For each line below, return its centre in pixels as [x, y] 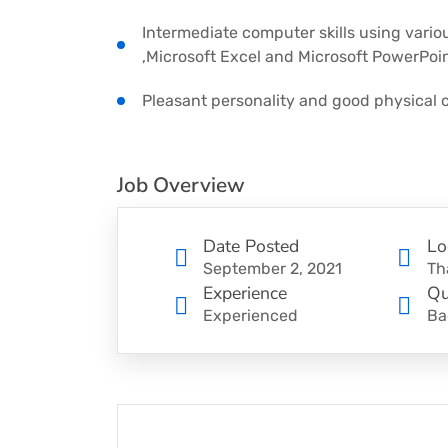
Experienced [250, 316]
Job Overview [181, 185]
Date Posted [251, 245]
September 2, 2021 [272, 268]
